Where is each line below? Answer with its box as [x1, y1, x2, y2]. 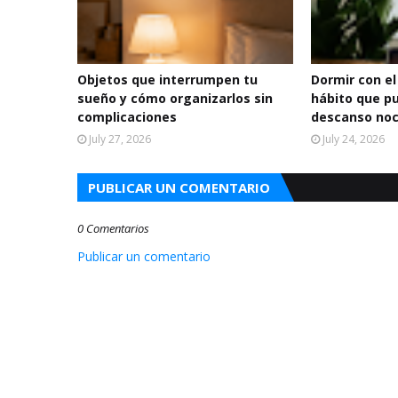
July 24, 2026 [322, 131, 386, 147]
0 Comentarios [77, 220, 149, 236]
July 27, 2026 [89, 131, 151, 147]
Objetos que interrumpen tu [77, 71, 258, 88]
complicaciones [77, 108, 177, 125]
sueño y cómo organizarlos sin [77, 90, 273, 107]
